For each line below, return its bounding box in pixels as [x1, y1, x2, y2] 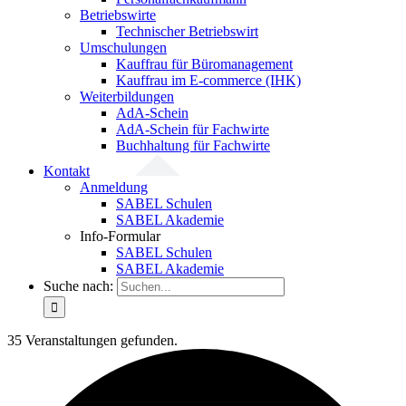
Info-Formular [80, 228, 160, 244]
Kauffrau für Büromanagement [116, 56, 293, 72]
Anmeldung [80, 179, 148, 195]
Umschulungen [80, 40, 167, 55]
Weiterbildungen [80, 89, 174, 104]
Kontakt [43, 163, 90, 179]
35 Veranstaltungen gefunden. [7, 333, 178, 348]
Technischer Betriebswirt [116, 24, 258, 39]
